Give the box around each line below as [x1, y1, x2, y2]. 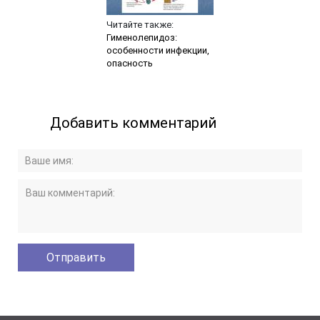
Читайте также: [106, 19, 174, 31]
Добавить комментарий [50, 114, 217, 132]
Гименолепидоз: [106, 32, 177, 44]
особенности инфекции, [106, 45, 209, 56]
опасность [106, 58, 153, 69]
